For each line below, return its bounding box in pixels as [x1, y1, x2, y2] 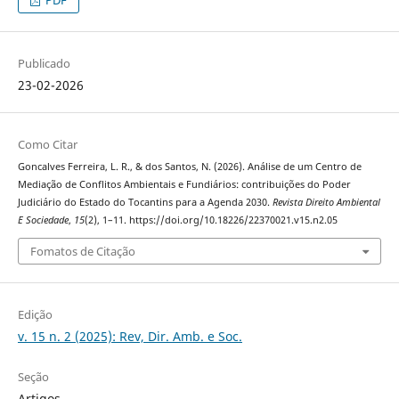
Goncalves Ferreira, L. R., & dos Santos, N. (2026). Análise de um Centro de [17, 159, 362, 173]
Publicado [17, 54, 70, 71]
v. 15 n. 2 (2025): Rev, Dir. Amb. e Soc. [17, 328, 242, 346]
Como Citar [17, 135, 77, 152]
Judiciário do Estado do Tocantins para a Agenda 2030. [17, 195, 273, 208]
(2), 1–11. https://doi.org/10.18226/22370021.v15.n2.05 [84, 213, 338, 226]
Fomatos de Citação [29, 243, 135, 260]
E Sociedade [17, 213, 69, 226]
